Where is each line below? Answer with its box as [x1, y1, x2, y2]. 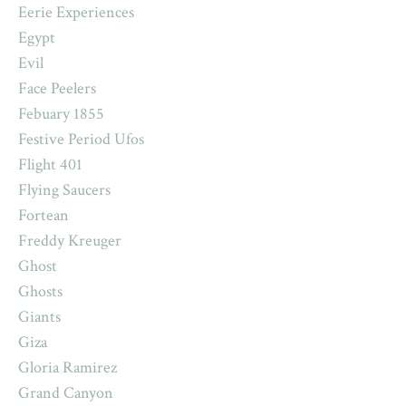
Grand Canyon [18, 382, 113, 404]
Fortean [18, 205, 69, 227]
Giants [18, 306, 61, 328]
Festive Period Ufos [18, 129, 144, 150]
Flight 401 [18, 154, 82, 176]
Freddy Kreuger [18, 230, 121, 252]
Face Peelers [18, 78, 96, 100]
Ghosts [18, 281, 63, 303]
